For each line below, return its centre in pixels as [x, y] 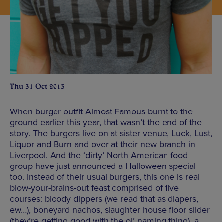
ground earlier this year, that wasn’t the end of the [106, 122]
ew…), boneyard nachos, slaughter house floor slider [110, 209]
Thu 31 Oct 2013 [37, 86]
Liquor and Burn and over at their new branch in [103, 144]
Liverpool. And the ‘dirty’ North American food [99, 155]
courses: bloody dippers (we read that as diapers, [104, 198]
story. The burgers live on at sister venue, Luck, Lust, [111, 133]
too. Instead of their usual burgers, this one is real [105, 177]
